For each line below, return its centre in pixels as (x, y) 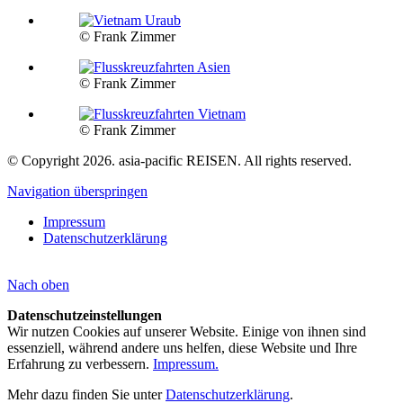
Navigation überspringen (77, 191)
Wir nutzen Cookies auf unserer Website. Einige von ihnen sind (187, 331)
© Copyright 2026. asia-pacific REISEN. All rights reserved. (179, 160)
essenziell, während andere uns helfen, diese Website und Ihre (182, 347)
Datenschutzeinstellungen (85, 315)
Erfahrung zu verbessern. (80, 363)
